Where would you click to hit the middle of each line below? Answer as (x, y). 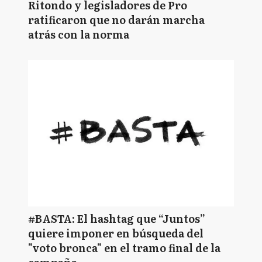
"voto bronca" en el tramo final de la (124, 248)
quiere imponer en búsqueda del (116, 233)
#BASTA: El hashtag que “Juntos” (117, 218)
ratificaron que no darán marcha (116, 20)
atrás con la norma (79, 34)
